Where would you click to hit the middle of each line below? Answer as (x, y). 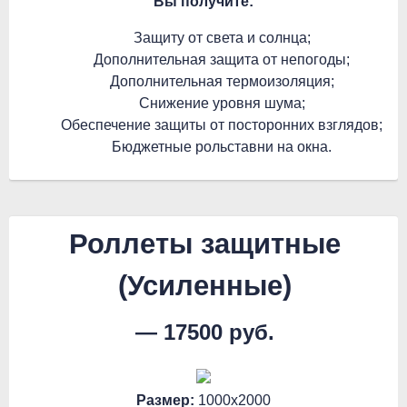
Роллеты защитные (205, 244)
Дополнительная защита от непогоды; (222, 60)
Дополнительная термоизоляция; (222, 81)
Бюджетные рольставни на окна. (222, 147)
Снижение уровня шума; (222, 103)
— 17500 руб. (205, 332)
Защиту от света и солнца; (222, 38)
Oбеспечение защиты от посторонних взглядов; (222, 125)
